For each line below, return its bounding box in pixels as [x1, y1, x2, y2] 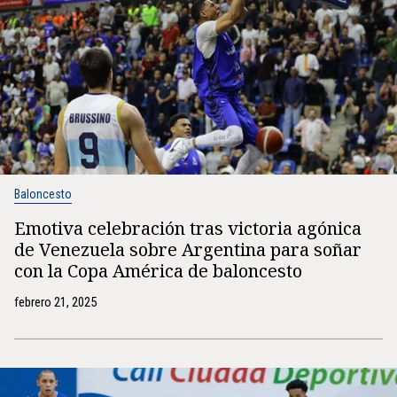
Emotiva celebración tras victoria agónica [14, 216, 362, 240]
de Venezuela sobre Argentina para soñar [14, 237, 362, 261]
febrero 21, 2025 [14, 294, 97, 310]
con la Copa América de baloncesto [14, 259, 302, 283]
